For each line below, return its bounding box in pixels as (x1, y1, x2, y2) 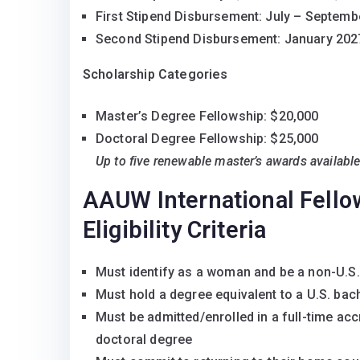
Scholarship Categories (83, 67, 228, 82)
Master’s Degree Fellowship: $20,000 (96, 108, 319, 124)
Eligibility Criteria (83, 216, 267, 243)
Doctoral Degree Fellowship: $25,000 (96, 131, 319, 146)
